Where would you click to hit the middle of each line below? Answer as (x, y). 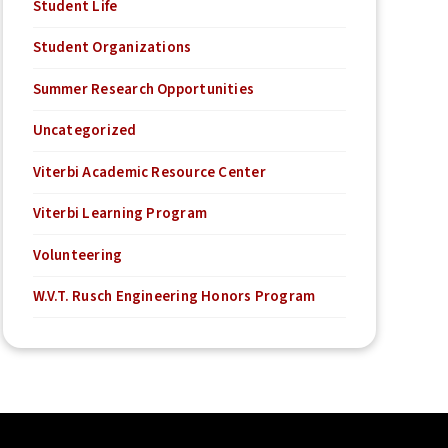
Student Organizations (112, 48)
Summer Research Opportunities (143, 89)
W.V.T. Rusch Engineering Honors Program (174, 297)
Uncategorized (84, 131)
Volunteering (77, 255)
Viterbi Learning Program (119, 214)
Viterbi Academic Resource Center (149, 172)
